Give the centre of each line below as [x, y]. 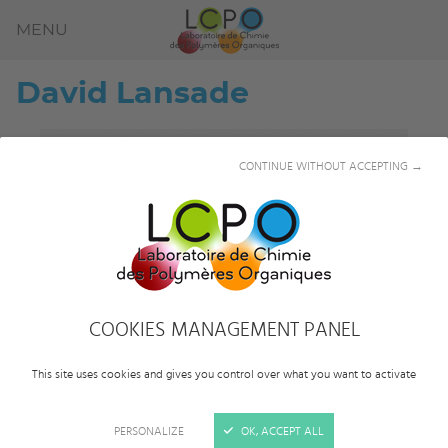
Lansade [182, 94]
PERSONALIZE [149, 430]
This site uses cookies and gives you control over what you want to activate [224, 373]
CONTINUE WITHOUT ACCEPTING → [331, 165]
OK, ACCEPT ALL [282, 430]
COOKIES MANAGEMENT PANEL [224, 329]
